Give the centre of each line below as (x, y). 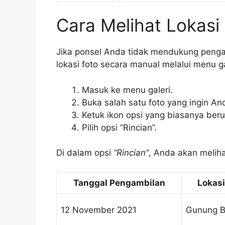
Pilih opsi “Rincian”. (119, 127)
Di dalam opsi (85, 153)
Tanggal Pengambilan (119, 183)
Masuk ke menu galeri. (127, 90)
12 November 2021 (99, 210)
